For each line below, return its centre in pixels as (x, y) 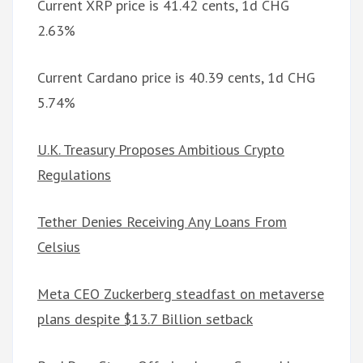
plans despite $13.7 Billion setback (145, 319)
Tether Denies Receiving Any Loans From (162, 222)
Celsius (59, 247)
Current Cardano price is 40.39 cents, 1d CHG (176, 78)
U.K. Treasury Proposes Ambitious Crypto (161, 150)
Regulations (74, 175)
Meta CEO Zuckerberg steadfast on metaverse (181, 294)
